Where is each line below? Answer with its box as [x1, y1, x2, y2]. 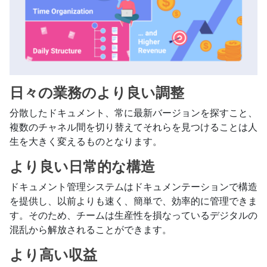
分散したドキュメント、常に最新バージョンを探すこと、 [10, 107, 257, 119]
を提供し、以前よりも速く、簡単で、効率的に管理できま [10, 195, 257, 207]
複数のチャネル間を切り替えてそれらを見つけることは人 [10, 121, 257, 133]
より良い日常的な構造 [10, 158, 155, 175]
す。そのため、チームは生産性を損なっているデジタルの [10, 209, 257, 221]
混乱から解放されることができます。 [10, 223, 172, 235]
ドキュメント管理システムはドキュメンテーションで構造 [10, 181, 257, 193]
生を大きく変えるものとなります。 [10, 135, 162, 147]
